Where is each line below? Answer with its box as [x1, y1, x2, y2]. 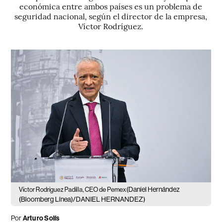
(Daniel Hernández [126, 185, 180, 194]
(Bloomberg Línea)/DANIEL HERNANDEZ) [19, 195, 146, 204]
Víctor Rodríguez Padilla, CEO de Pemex [19, 186, 127, 194]
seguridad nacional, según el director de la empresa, [14, 10, 208, 21]
